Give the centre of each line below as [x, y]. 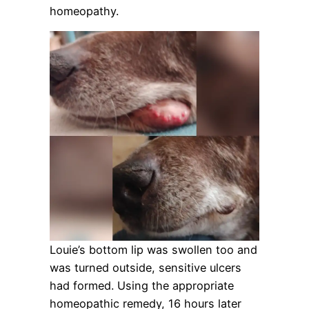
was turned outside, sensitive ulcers [146, 267]
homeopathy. [84, 11]
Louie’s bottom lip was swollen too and [153, 249]
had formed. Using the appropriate [142, 285]
